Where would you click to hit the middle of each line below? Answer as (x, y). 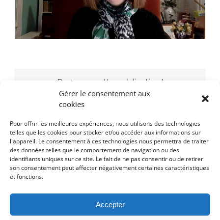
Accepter (110, 204)
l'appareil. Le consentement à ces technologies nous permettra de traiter (109, 141)
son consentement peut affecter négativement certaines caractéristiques (110, 168)
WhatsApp (145, 100)
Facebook (85, 100)
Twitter (100, 100)
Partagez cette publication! (110, 82)
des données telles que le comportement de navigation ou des (95, 150)
